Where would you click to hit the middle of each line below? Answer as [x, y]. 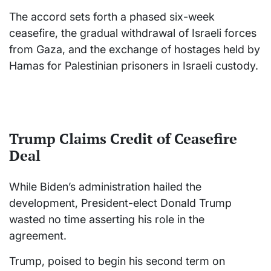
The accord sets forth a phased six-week [112, 17]
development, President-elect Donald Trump [120, 203]
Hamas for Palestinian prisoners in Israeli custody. [134, 66]
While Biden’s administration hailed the [105, 187]
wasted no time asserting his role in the [107, 220]
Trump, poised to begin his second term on [117, 261]
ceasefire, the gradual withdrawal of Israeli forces [133, 33]
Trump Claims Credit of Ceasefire [123, 139]
